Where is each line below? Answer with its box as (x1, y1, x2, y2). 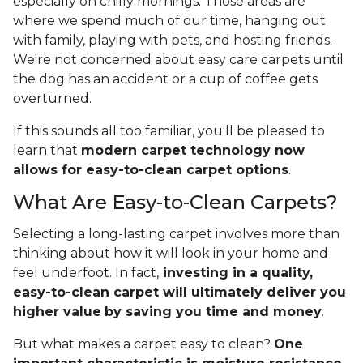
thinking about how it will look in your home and (13, 246, 328, 262)
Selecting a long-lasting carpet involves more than (13, 226, 340, 242)
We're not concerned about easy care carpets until (13, 52, 344, 68)
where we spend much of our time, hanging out (13, 13, 326, 29)
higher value (13, 304, 101, 320)
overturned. (13, 91, 92, 107)
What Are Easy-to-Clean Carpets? (13, 190, 338, 215)
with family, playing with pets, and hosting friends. (13, 32, 332, 49)
